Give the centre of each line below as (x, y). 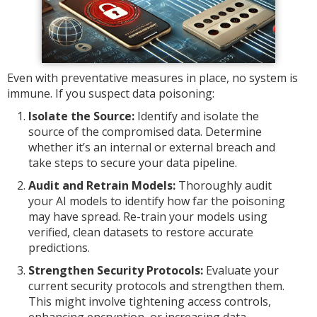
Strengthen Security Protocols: (116, 270)
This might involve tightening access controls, (150, 301)
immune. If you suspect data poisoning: (111, 93)
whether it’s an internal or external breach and (152, 147)
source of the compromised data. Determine (145, 132)
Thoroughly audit (224, 185)
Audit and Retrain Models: (102, 185)
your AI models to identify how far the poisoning (157, 201)
